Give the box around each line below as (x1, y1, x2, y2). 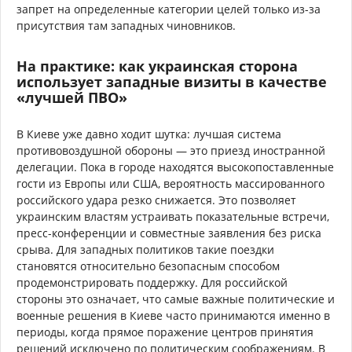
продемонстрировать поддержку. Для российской (16, 274, 288, 290)
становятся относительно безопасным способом (16, 258, 280, 273)
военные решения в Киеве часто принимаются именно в (16, 307, 330, 323)
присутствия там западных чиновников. (16, 17, 236, 33)
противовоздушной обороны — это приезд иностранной (16, 142, 325, 158)
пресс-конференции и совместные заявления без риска (16, 225, 321, 240)
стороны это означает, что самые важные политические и (16, 291, 335, 306)
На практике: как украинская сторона (16, 56, 298, 75)
